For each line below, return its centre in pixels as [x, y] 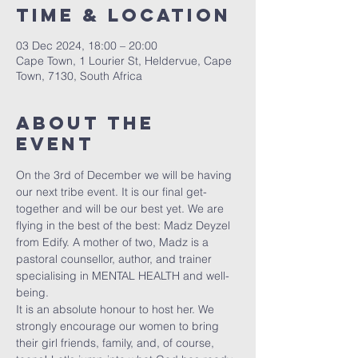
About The [85, 123]
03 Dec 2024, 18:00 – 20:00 [87, 46]
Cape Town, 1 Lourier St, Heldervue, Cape [124, 61]
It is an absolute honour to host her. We [117, 309]
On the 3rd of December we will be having [125, 175]
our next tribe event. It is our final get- [111, 192]
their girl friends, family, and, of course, [117, 343]
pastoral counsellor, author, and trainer [115, 259]
